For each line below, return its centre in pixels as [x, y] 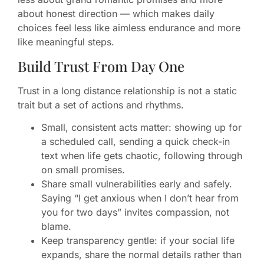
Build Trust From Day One [101, 66]
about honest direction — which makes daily [116, 14]
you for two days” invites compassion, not [135, 212]
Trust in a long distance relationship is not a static [127, 90]
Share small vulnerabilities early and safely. [137, 184]
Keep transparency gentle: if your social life [138, 241]
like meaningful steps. [66, 42]
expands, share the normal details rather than [141, 255]
